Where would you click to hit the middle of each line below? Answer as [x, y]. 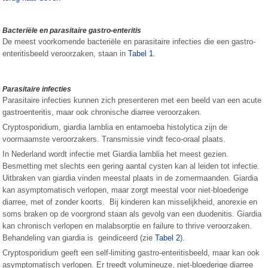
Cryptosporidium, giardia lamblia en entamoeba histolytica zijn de [115, 127]
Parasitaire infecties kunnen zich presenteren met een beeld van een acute [132, 100]
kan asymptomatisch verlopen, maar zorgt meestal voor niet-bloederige [126, 190]
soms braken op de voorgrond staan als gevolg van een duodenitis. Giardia [132, 214]
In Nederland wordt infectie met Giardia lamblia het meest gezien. [116, 154]
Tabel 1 [141, 54]
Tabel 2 [168, 238]
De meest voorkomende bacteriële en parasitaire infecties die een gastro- [129, 42]
